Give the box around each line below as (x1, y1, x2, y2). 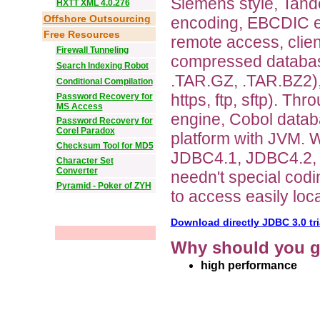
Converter (56, 166, 98, 176)
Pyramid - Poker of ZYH (56, 181, 151, 191)
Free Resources (43, 29, 120, 40)
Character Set (56, 156, 114, 166)
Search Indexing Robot (56, 61, 149, 71)
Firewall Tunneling (56, 45, 129, 55)
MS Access (56, 101, 103, 111)
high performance (200, 259, 297, 271)
